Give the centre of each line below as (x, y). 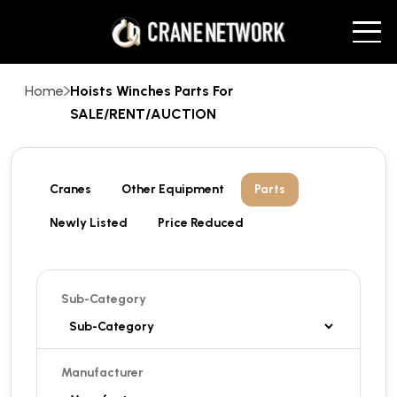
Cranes (70, 189)
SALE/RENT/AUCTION (143, 114)
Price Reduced (201, 223)
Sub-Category (104, 299)
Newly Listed (89, 223)
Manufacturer (102, 373)
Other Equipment (173, 189)
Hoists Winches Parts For (151, 91)
